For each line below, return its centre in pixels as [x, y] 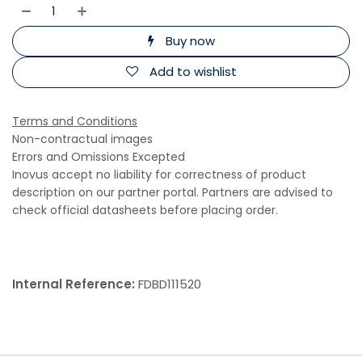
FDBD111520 [170, 284]
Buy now [188, 40]
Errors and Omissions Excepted [99, 156]
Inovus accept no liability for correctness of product [159, 174]
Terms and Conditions [75, 121]
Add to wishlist [193, 72]
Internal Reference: [75, 284]
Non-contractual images [82, 139]
